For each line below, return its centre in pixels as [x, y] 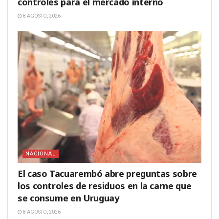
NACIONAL [41, 154]
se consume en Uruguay [68, 198]
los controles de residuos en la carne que [105, 186]
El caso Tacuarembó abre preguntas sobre [107, 174]
